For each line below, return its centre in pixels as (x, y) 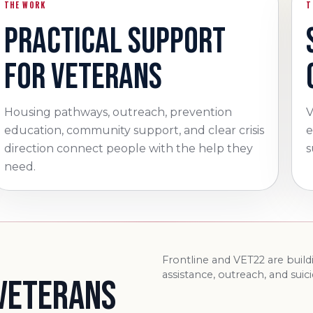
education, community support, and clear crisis (134, 130)
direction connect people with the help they (128, 148)
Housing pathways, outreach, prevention (118, 112)
